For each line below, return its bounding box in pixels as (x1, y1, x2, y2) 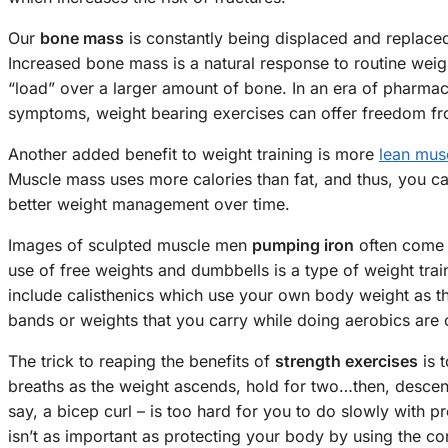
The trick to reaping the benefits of (8, 351, 275, 372)
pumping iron (252, 235, 354, 256)
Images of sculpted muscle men (8, 235, 252, 256)
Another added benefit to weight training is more (8, 144, 379, 165)
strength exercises (275, 351, 418, 372)
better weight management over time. (8, 194, 290, 215)
